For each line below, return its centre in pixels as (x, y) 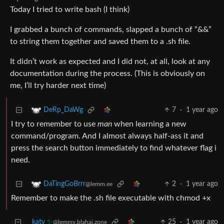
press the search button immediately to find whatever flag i (114, 148)
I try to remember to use (54, 124)
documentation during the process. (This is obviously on (107, 74)
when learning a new (149, 124)
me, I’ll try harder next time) (58, 86)
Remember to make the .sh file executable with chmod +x (111, 198)
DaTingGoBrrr (64, 184)
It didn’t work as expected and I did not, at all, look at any (110, 62)
